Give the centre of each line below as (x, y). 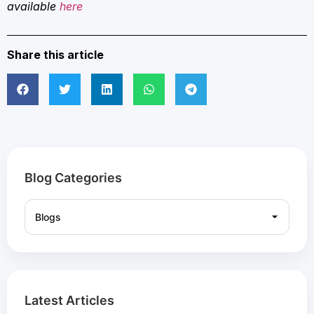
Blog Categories (73, 177)
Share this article (55, 55)
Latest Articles (69, 300)
